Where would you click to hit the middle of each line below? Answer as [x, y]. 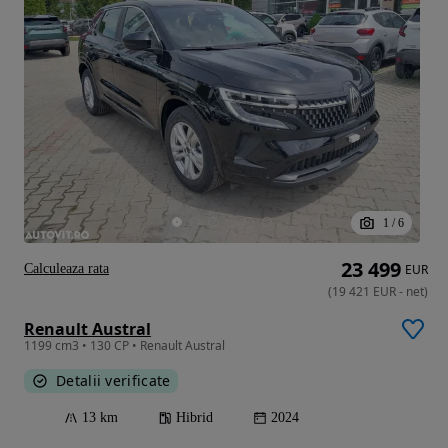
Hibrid [194, 418]
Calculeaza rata [66, 269]
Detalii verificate [113, 381]
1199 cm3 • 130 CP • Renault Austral [124, 346]
